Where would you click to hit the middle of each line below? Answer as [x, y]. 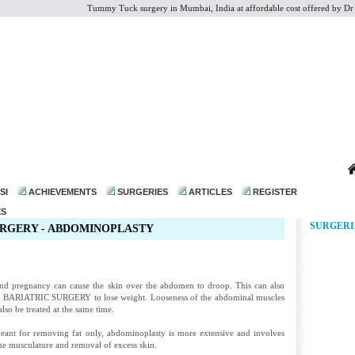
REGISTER [275, 192]
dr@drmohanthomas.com [99, 164]
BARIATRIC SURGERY [48, 297]
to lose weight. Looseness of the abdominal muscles [188, 297]
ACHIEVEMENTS [63, 192]
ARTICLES [210, 192]
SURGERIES [143, 192]
